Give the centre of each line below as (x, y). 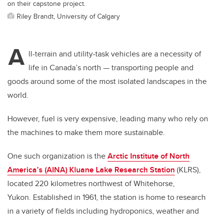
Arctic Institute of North (149, 156)
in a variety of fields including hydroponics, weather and (103, 211)
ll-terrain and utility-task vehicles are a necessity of (115, 54)
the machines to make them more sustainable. (86, 133)
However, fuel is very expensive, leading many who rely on (108, 119)
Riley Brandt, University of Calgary (68, 16)
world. (18, 95)
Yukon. (20, 197)
